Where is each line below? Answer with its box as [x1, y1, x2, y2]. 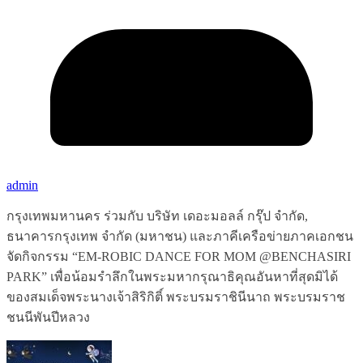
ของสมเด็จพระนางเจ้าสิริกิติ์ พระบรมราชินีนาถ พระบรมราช [6, 289, 345, 304]
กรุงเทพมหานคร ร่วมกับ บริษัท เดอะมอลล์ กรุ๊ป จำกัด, [6, 208, 308, 223]
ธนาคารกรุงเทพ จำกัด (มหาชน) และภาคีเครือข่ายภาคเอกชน [6, 228, 353, 243]
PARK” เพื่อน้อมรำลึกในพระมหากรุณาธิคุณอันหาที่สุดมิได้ [6, 269, 338, 284]
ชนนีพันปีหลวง [6, 310, 90, 324]
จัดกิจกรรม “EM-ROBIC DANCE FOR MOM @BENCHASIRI [6, 249, 351, 263]
